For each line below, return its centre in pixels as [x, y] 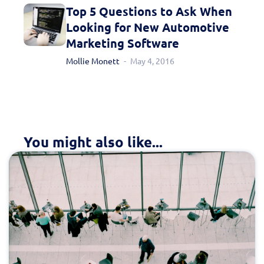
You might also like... [93, 143]
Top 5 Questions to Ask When [149, 12]
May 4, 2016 [152, 62]
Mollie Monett [93, 62]
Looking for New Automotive [148, 28]
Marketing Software [123, 44]
